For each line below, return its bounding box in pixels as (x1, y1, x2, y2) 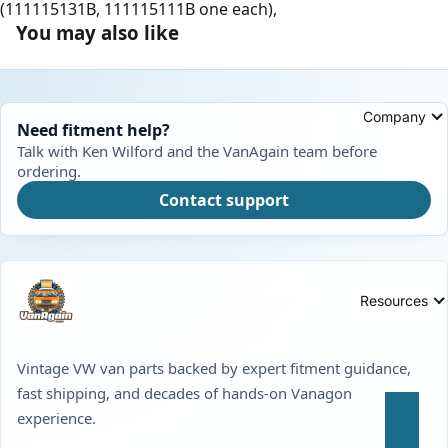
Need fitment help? (17, 118, 170, 141)
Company (362, 107, 426, 125)
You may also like (16, 19, 179, 45)
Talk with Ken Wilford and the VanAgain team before (17, 140, 377, 161)
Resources (360, 291, 428, 309)
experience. (17, 408, 96, 429)
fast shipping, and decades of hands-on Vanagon (17, 383, 352, 404)
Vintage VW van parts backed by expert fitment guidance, (17, 358, 411, 379)
